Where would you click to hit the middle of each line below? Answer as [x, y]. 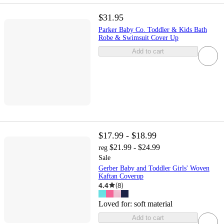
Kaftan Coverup [121, 176]
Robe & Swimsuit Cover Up [138, 38]
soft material [153, 203]
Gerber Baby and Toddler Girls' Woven [154, 168]
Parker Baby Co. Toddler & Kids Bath [152, 30]
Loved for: [116, 203]
